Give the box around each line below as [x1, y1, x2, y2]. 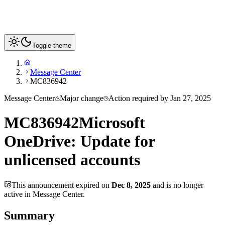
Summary [4, 208, 55, 222]
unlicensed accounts [4, 151, 140, 169]
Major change [60, 94, 103, 102]
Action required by [108, 94, 170, 102]
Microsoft [79, 114, 145, 132]
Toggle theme [32, 42, 71, 49]
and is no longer [151, 180, 203, 189]
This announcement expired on [12, 180, 111, 189]
